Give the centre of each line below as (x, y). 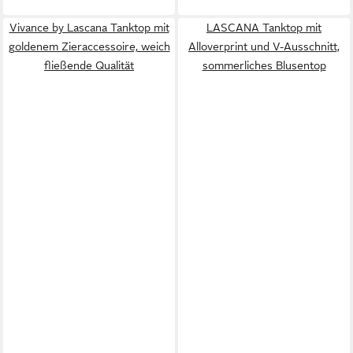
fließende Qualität (89, 65)
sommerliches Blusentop (264, 65)
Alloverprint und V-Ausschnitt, (264, 46)
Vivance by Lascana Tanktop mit (89, 27)
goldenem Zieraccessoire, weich (89, 46)
